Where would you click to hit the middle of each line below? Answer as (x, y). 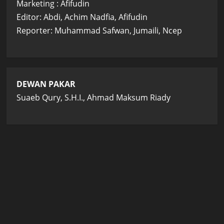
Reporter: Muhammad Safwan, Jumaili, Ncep (99, 31)
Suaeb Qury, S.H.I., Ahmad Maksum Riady (94, 98)
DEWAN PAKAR (46, 84)
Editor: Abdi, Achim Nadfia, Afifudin (82, 17)
